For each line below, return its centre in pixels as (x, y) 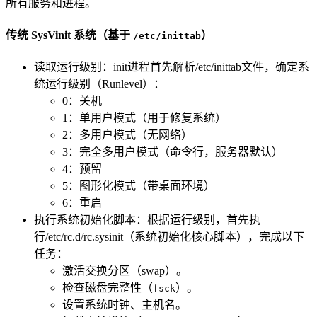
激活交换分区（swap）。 (125, 271)
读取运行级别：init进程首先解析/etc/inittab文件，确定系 (172, 67)
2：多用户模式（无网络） (127, 135)
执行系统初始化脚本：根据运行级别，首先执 (147, 220)
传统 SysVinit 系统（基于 (69, 35)
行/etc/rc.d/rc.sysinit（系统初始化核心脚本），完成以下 (169, 237)
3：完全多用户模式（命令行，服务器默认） (173, 152)
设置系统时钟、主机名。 (125, 305)
